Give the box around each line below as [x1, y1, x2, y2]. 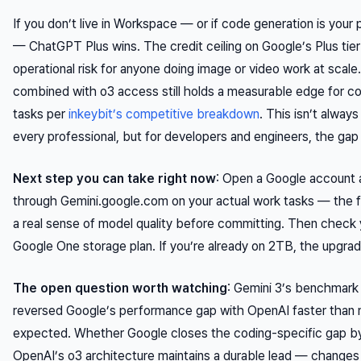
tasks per [13, 106, 68, 122]
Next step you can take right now [13, 170, 216, 186]
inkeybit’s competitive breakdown [68, 106, 259, 122]
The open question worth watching [13, 280, 227, 296]
